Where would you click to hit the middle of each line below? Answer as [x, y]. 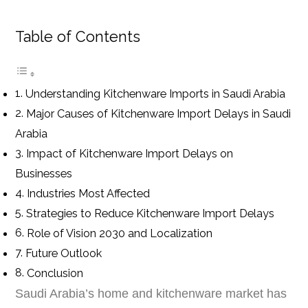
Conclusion [55, 273]
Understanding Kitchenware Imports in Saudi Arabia [155, 93]
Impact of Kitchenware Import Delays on [129, 153]
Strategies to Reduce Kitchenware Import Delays [150, 213]
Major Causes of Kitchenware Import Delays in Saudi [158, 113]
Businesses [44, 173]
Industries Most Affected [88, 193]
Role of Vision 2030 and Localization [119, 233]
